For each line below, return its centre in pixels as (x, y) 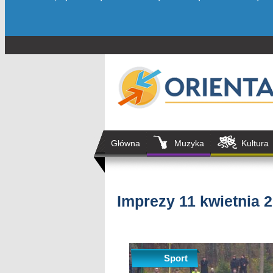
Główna (126, 143)
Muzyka (189, 143)
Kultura (255, 143)
